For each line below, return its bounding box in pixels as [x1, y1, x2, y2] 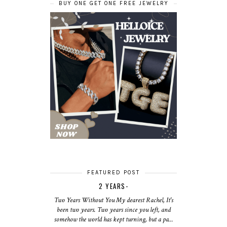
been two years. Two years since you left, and [56, 205, 171, 215]
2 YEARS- [99, 181, 128, 192]
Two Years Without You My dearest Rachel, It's [54, 196, 173, 205]
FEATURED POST [87, 169, 140, 176]
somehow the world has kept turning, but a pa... [54, 215, 173, 224]
